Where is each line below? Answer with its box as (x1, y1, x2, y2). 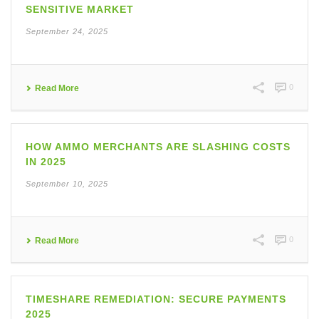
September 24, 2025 (26, 27, 108, 36)
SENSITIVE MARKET (26, 4, 134, 15)
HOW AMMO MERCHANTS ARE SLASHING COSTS (26, 141, 291, 152)
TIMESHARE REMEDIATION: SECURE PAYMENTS (26, 293, 286, 305)
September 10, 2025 (26, 179, 108, 188)
